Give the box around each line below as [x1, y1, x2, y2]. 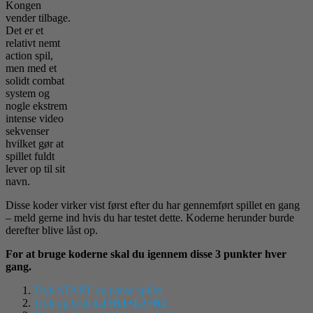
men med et [6, 61, 57, 74]
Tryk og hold [34, 296, 91, 309]
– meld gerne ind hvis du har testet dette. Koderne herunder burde [6, 211, 294, 224]
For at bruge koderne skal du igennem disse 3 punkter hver [6, 247, 286, 260]
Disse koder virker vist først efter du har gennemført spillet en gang [6, 198, 300, 211]
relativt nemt [6, 36, 60, 49]
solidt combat [6, 74, 64, 87]
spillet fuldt [6, 150, 54, 162]
